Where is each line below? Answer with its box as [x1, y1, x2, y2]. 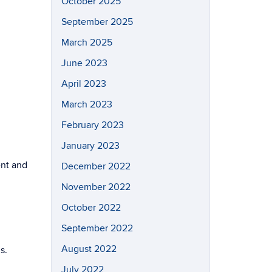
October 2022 [61, 201, 121, 214]
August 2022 [61, 242, 117, 255]
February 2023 [61, 118, 124, 131]
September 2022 [61, 222, 133, 234]
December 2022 [61, 160, 131, 172]
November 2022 [61, 180, 131, 193]
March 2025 [61, 36, 112, 49]
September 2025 [61, 15, 133, 28]
